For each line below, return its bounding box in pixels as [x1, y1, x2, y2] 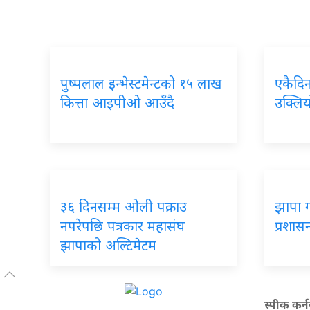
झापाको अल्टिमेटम [60, 237, 156, 254]
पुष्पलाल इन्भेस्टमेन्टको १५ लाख [60, 75, 221, 92]
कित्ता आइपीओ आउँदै [60, 94, 174, 111]
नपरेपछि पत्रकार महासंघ [60, 217, 185, 235]
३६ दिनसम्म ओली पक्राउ [60, 198, 187, 215]
